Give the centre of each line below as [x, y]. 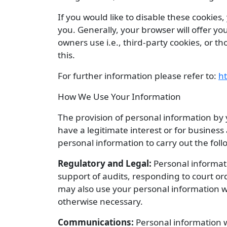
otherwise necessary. [100, 201]
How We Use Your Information [119, 97]
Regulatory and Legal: [105, 163]
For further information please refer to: [138, 76]
